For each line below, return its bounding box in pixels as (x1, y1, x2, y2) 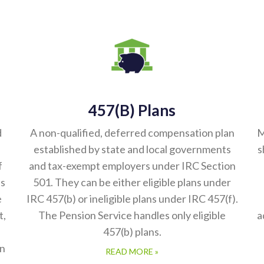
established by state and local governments (33, 143, 231, 156)
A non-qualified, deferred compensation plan (29, 127, 235, 140)
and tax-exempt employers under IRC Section (28, 160, 236, 173)
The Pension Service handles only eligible (38, 209, 226, 222)
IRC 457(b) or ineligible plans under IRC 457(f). (26, 193, 238, 206)
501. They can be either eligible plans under (33, 176, 231, 189)
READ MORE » (105, 247, 159, 257)
